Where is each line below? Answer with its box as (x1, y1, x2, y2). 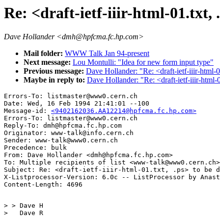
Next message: (24, 58, 73, 67)
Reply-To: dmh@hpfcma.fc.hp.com (4, 122, 122, 130)
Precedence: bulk (4, 144, 67, 152)
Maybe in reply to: (24, 76, 87, 84)
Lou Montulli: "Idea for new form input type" (73, 58, 214, 67)
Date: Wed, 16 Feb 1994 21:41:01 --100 (4, 100, 149, 108)
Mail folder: (24, 49, 65, 58)
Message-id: (4, 107, 51, 115)
